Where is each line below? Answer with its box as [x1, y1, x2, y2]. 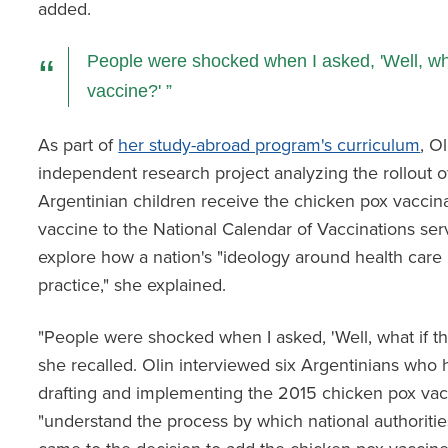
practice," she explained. [38, 272, 227, 297]
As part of [38, 132, 119, 157]
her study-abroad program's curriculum [118, 132, 421, 157]
